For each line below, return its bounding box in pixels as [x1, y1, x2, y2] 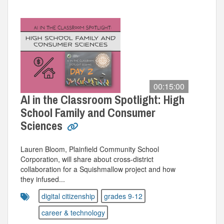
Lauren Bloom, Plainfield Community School [20, 144, 159, 154]
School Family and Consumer [20, 104, 155, 120]
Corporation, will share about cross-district [20, 154, 153, 164]
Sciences [20, 117, 65, 133]
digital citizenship [41, 191, 95, 201]
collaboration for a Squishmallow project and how [20, 164, 175, 174]
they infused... [20, 174, 65, 184]
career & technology [41, 207, 105, 217]
